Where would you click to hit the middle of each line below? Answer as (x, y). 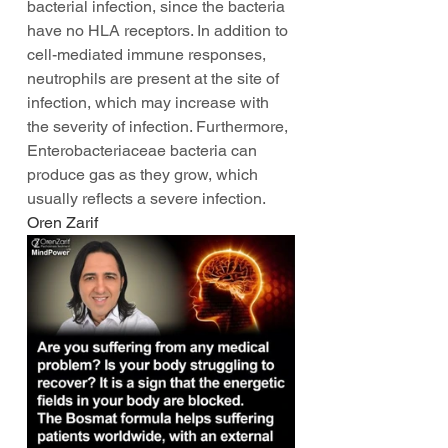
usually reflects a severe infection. (148, 198)
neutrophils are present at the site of (155, 78)
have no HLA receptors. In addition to (159, 30)
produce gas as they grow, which (144, 174)
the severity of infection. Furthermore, (159, 126)
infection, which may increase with (150, 102)
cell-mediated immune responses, (148, 54)
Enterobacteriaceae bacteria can (144, 150)
